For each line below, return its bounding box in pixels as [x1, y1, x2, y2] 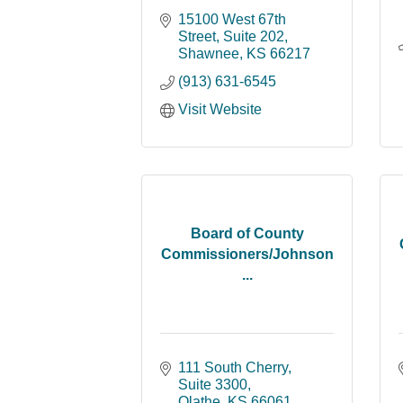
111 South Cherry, [178, 360, 291, 375]
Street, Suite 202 [178, 29, 284, 44]
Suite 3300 [178, 377, 247, 392]
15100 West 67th [178, 12, 286, 27]
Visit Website [178, 102, 262, 117]
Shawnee [178, 46, 239, 61]
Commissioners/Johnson [160, 246, 334, 262]
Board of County [190, 226, 304, 241]
